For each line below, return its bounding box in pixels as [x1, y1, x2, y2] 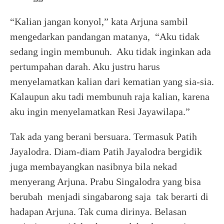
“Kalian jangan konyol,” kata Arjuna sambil [10, 16, 188, 27]
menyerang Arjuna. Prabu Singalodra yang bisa [10, 176, 201, 187]
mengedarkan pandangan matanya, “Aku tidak [10, 31, 199, 42]
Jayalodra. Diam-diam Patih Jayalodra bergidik [10, 146, 202, 157]
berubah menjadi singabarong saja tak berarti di [10, 191, 208, 202]
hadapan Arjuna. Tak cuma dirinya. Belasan [10, 206, 186, 217]
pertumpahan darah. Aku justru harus [10, 61, 160, 72]
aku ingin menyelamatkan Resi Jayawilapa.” [10, 106, 190, 117]
